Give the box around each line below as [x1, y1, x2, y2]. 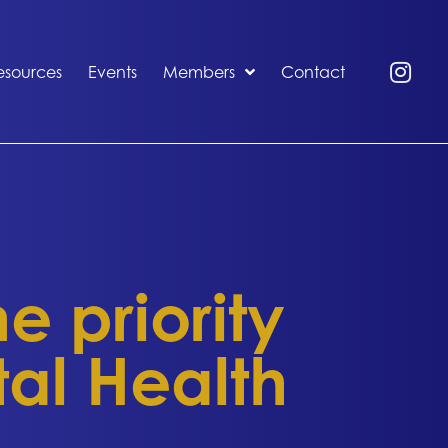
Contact [281, 62, 346, 82]
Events [88, 62, 138, 82]
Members [163, 62, 236, 82]
